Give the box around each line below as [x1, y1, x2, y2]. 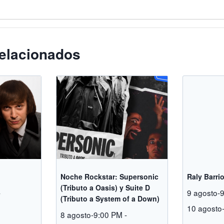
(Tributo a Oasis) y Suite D [60, 182, 150, 192]
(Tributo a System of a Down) [60, 193, 160, 203]
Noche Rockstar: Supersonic [60, 171, 159, 181]
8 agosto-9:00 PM [60, 208, 123, 220]
